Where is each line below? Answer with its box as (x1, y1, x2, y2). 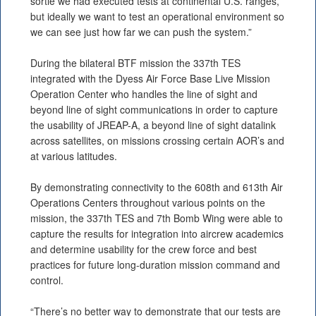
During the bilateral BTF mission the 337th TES (30, 56, 241, 71)
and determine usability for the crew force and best (30, 242, 257, 257)
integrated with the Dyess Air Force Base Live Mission (30, 71, 270, 86)
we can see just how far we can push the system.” (30, 25, 257, 39)
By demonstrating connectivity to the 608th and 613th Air (30, 180, 283, 195)
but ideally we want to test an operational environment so (30, 9, 284, 24)
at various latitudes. (30, 149, 117, 164)
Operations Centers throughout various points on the (30, 195, 265, 210)
